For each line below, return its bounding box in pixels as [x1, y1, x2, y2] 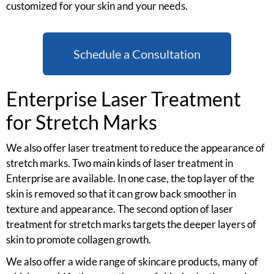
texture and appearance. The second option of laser [6, 202, 233, 216]
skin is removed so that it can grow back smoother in [6, 187, 236, 201]
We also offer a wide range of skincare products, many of [6, 255, 258, 268]
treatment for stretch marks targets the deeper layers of [6, 218, 256, 231]
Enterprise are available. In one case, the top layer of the [6, 172, 254, 185]
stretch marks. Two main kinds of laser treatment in [6, 157, 233, 170]
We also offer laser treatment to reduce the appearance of [6, 141, 265, 155]
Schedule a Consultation [73, 46, 201, 61]
